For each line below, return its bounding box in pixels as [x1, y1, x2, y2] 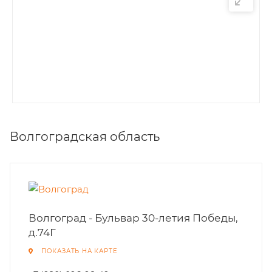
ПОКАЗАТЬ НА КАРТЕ [41, 247, 118, 255]
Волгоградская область [10, 129, 160, 144]
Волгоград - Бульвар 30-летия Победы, [29, 212, 238, 224]
